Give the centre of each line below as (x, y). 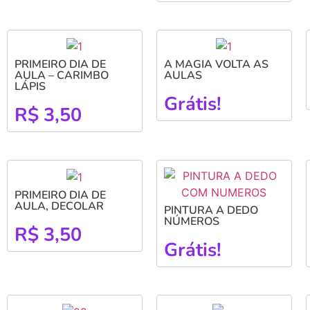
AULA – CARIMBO (62, 76)
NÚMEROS (191, 222)
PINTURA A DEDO (211, 211)
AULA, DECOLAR (59, 206)
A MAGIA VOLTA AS (216, 65)
